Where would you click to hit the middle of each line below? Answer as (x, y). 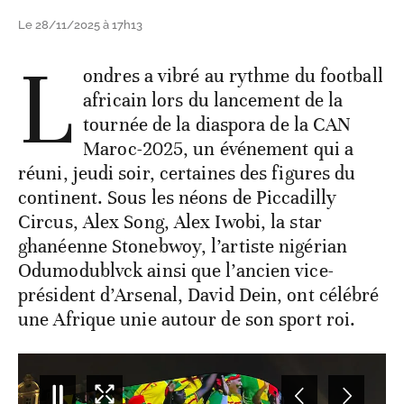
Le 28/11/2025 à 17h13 (80, 25)
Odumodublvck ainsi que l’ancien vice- (176, 271)
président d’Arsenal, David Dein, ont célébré (199, 295)
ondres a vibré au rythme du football (233, 76)
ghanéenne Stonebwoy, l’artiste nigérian (183, 247)
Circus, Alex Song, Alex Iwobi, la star (170, 222)
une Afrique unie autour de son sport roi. (187, 320)
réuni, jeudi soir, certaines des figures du (187, 174)
